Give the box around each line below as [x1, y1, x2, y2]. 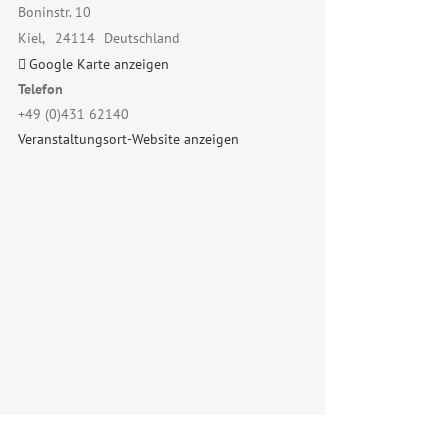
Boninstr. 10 [18, 3, 91, 21]
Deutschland [104, 29, 181, 47]
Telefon [18, 80, 63, 98]
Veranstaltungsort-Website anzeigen [18, 130, 239, 148]
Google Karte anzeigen [29, 55, 169, 73]
